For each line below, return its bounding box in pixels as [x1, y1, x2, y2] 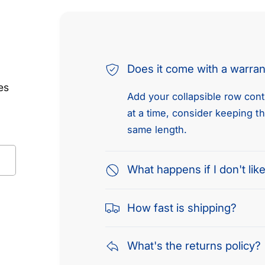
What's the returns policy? [127, 238, 261, 253]
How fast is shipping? [127, 201, 237, 215]
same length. [127, 123, 188, 135]
